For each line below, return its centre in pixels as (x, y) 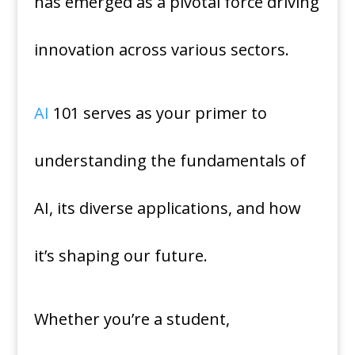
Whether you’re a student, (132, 319)
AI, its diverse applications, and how (167, 208)
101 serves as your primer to (158, 113)
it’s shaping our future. (120, 256)
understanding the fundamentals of (170, 161)
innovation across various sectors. (161, 50)
